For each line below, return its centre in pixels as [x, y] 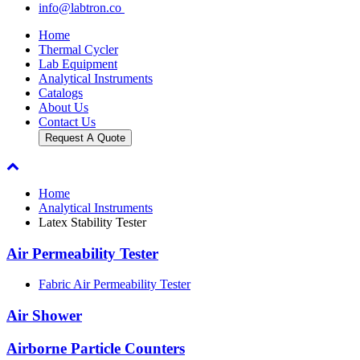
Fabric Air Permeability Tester [115, 284]
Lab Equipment [78, 64]
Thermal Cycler [78, 49]
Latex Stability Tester [92, 222]
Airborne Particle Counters [96, 348]
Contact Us [67, 122]
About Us [63, 107]
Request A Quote [85, 138]
